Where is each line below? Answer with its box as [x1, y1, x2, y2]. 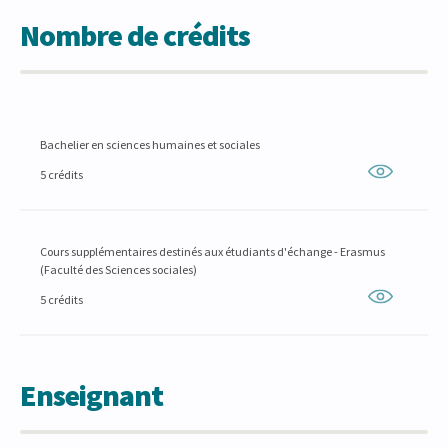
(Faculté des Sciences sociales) [40, 262, 197, 277]
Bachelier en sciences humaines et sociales [40, 137, 260, 152]
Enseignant [20, 376, 163, 414]
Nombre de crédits [20, 16, 250, 54]
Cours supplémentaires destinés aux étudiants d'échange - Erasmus [40, 244, 385, 259]
